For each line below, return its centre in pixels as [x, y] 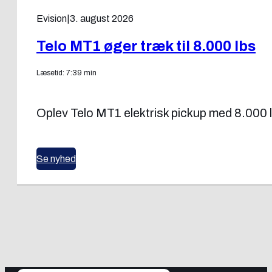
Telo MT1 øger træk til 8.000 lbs [146, 46]
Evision [52, 19]
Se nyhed [56, 159]
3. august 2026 [102, 19]
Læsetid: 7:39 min [66, 73]
